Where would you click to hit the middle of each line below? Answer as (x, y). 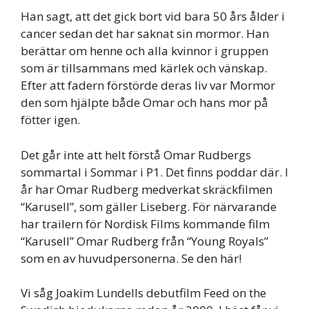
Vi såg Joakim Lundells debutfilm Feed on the (143, 293)
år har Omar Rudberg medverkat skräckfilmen (147, 189)
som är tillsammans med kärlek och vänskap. (144, 68)
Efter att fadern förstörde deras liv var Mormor (148, 85)
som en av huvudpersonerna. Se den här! (131, 258)
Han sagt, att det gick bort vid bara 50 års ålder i (153, 16)
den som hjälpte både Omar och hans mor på (144, 102)
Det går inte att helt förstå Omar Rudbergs (136, 154)
